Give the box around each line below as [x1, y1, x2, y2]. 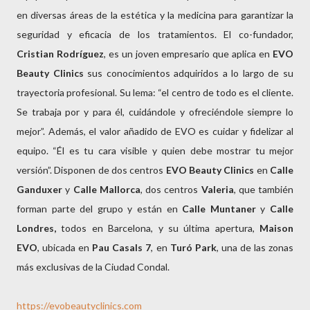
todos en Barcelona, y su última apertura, [56, 222, 259, 234]
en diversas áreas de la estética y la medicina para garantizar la [17, 9, 293, 21]
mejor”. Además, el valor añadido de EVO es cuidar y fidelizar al [17, 125, 293, 137]
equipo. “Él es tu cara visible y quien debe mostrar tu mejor [17, 145, 293, 156]
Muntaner [210, 203, 256, 215]
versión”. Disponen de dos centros [17, 164, 166, 176]
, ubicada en [37, 241, 93, 253]
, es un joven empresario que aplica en [103, 48, 273, 60]
